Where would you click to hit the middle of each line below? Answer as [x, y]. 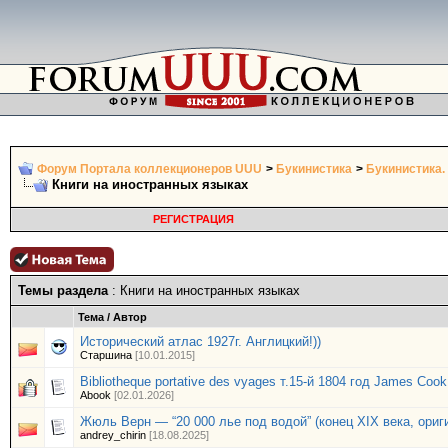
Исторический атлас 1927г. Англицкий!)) [200, 341]
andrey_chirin [113, 435]
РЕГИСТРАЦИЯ [193, 219]
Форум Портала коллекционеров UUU [149, 169]
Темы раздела [63, 290]
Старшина [106, 355]
